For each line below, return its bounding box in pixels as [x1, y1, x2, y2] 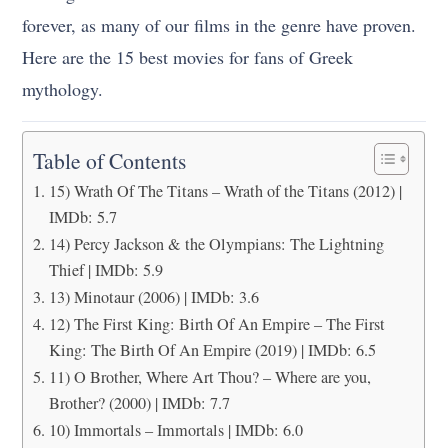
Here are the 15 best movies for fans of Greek [22, 44, 354, 69]
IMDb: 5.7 [48, 205, 117, 228]
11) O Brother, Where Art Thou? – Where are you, [48, 365, 371, 388]
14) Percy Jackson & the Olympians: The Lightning [48, 232, 384, 255]
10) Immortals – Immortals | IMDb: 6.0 [48, 418, 303, 441]
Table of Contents [33, 146, 187, 176]
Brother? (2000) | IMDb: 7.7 [48, 391, 230, 414]
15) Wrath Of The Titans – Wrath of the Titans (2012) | [48, 179, 402, 202]
